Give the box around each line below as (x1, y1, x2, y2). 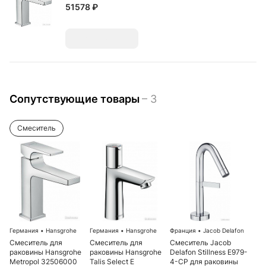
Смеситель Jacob (170, 238, 231, 247)
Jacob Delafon (201, 227, 244, 234)
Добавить (84, 34, 119, 43)
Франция (170, 227, 198, 234)
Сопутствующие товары (9, 93, 142, 105)
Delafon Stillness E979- (170, 248, 248, 256)
